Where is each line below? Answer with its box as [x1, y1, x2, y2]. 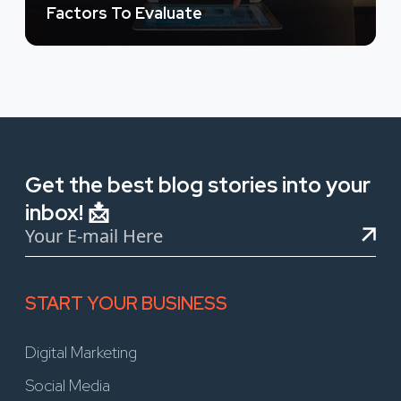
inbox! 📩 [25, 198, 109, 226]
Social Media [25, 374, 110, 396]
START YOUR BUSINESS [25, 291, 227, 315]
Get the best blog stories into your [25, 170, 371, 199]
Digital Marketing [25, 341, 137, 363]
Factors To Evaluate [47, 2, 202, 23]
